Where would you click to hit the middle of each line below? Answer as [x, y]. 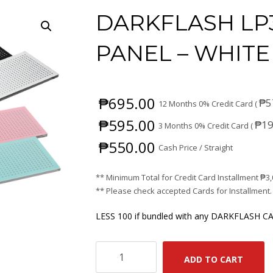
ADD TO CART [214, 259]
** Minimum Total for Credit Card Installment [178, 177]
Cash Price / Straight [196, 147]
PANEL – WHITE [183, 53]
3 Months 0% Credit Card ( [207, 126]
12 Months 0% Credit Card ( [209, 104]
